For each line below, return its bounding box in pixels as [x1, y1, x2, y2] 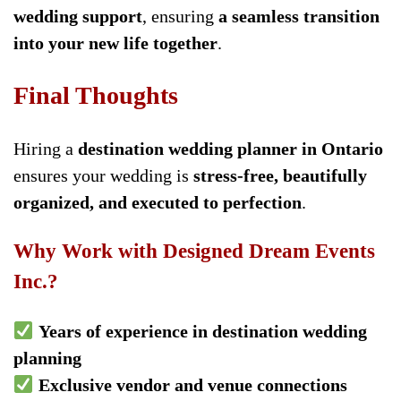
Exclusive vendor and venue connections [38, 375, 347, 396]
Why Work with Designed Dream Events [13, 240, 375, 263]
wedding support [13, 5, 142, 26]
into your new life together [13, 32, 218, 53]
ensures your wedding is [13, 166, 193, 186]
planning [13, 348, 81, 369]
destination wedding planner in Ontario [78, 139, 383, 159]
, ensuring [142, 5, 218, 26]
